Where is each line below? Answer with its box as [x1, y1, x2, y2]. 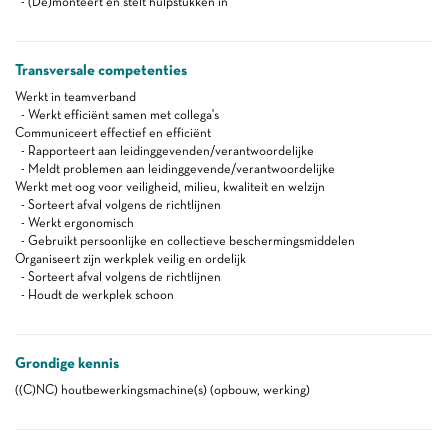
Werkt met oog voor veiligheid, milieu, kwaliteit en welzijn [15, 179, 325, 194]
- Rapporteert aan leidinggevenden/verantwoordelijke [15, 143, 314, 158]
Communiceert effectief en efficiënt [15, 125, 211, 140]
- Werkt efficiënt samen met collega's [15, 107, 219, 122]
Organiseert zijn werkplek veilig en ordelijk [15, 251, 246, 266]
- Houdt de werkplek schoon [15, 287, 174, 302]
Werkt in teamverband [15, 89, 136, 104]
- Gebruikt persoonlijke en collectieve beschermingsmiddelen [15, 233, 355, 248]
